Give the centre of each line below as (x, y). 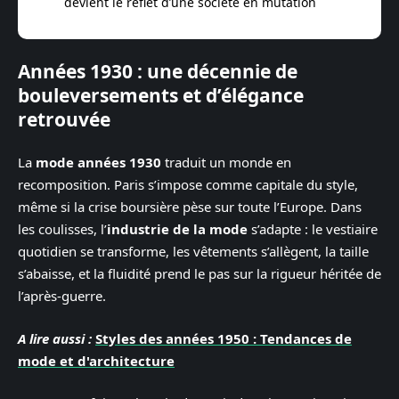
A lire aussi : (55, 338)
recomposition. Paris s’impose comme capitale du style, (188, 185)
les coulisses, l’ (62, 229)
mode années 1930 (98, 163)
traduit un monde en (226, 163)
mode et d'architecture (96, 360)
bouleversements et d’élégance (161, 95)
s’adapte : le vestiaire (313, 229)
